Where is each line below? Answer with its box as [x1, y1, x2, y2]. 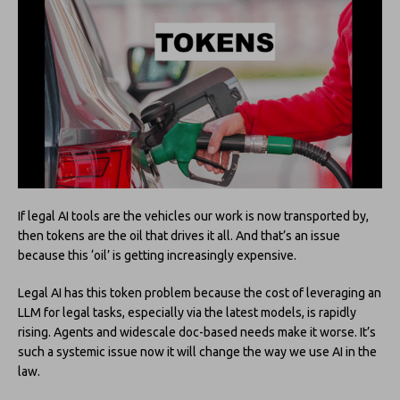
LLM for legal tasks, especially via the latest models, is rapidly [18, 304, 356, 320]
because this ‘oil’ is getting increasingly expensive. [18, 247, 296, 262]
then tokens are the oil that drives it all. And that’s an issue [18, 228, 340, 243]
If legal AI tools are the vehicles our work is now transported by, [18, 208, 369, 223]
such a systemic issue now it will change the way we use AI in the [18, 344, 377, 359]
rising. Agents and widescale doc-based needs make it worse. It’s [18, 324, 376, 339]
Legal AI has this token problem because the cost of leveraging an [18, 285, 381, 300]
